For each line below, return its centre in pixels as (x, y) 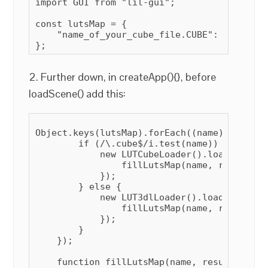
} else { (79, 186)
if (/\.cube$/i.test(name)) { (133, 143)
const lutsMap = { (81, 24)
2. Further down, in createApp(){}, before (123, 77)
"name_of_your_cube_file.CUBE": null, (143, 34)
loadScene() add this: (77, 93)
